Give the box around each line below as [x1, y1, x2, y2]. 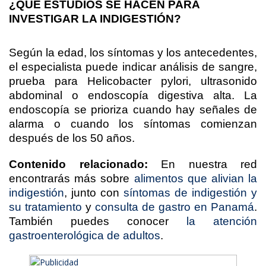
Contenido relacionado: [9, 158, 148, 170]
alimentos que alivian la [134, 172, 257, 185]
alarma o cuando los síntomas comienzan [9, 118, 257, 130]
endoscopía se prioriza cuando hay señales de [9, 103, 257, 116]
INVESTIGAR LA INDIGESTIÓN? [9, 12, 181, 25]
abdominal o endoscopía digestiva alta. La [9, 89, 257, 102]
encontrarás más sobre [9, 172, 134, 185]
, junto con [64, 186, 123, 199]
